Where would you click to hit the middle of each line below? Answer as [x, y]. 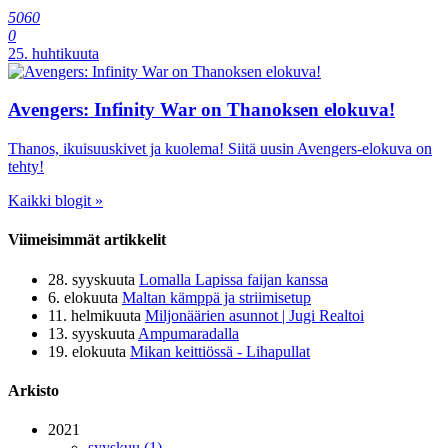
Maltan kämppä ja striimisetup [216, 297]
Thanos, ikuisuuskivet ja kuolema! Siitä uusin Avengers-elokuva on [220, 149]
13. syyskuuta [91, 333]
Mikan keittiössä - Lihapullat [220, 351]
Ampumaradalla [188, 333]
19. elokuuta [87, 351]
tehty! [26, 167]
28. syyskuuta [91, 279]
